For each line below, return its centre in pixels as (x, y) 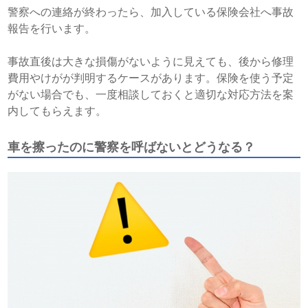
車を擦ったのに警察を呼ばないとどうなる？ (132, 147)
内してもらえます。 (57, 111)
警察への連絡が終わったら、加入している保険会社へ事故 (151, 12)
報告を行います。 (52, 29)
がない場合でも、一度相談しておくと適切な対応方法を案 (151, 95)
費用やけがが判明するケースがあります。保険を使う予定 (151, 78)
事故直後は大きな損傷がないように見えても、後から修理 (151, 62)
